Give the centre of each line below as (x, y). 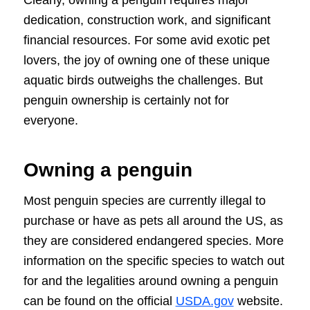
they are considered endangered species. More (153, 240)
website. (258, 301)
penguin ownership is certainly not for (126, 100)
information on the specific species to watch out (154, 261)
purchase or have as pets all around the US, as (153, 220)
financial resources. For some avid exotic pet (146, 40)
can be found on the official (99, 301)
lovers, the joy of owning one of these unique (146, 60)
